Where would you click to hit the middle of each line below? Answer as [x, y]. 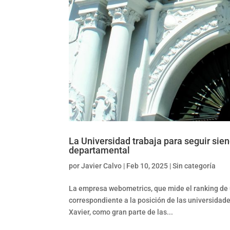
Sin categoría [194, 166]
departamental [100, 150]
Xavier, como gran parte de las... [121, 212]
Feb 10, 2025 [147, 166]
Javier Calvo [102, 166]
